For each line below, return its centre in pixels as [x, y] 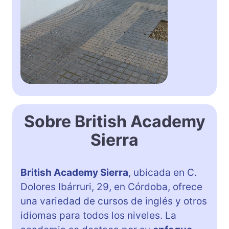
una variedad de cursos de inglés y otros [114, 201]
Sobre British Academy [114, 121]
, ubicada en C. [163, 172]
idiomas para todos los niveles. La [98, 215]
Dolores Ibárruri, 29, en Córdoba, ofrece [111, 187]
